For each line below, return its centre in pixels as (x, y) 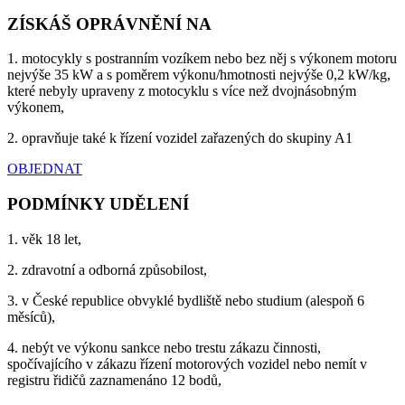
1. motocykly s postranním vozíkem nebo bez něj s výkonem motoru (202, 59)
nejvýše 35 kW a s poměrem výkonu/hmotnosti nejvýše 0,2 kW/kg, (199, 75)
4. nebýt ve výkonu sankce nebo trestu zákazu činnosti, (164, 347)
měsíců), (31, 316)
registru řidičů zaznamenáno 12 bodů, (114, 380)
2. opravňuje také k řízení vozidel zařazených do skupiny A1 (180, 138)
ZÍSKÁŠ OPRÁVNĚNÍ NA (109, 24)
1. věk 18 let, (44, 239)
